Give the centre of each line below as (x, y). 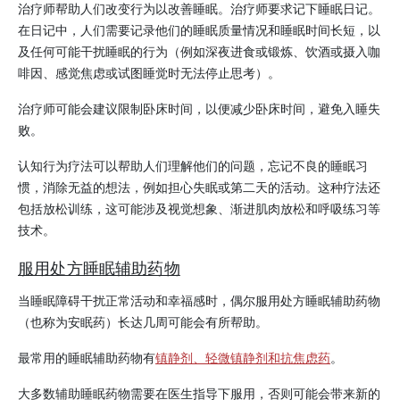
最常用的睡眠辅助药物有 (87, 358)
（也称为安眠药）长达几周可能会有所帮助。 (143, 322)
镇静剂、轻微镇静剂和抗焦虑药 (243, 358)
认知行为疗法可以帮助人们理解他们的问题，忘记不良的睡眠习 (193, 166)
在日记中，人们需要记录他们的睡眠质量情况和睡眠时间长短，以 (199, 30)
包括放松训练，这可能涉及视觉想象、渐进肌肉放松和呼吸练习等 (199, 208)
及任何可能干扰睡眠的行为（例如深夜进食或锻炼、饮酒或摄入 (193, 51)
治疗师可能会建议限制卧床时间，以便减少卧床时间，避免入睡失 (199, 108)
